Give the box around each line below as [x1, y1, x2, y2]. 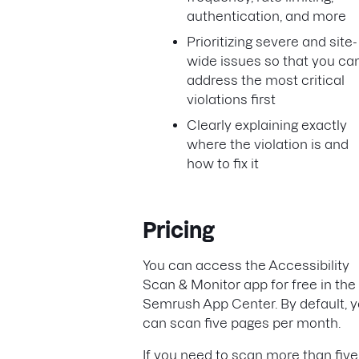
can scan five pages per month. [143, 316, 344, 330]
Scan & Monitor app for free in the [143, 277, 356, 292]
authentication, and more [187, 9, 346, 23]
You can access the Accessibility [143, 258, 349, 272]
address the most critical [187, 73, 345, 87]
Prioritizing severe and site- [187, 34, 357, 49]
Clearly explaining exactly [187, 118, 347, 132]
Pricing [143, 219, 215, 242]
